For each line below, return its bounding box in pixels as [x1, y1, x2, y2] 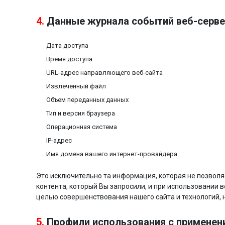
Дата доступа [46, 42, 88, 49]
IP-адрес [46, 137, 72, 144]
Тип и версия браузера [46, 109, 115, 117]
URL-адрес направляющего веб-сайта [46, 69, 163, 76]
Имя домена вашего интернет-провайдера [46, 150, 177, 158]
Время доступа [46, 55, 92, 63]
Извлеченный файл [46, 82, 106, 90]
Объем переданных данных [46, 96, 129, 103]
